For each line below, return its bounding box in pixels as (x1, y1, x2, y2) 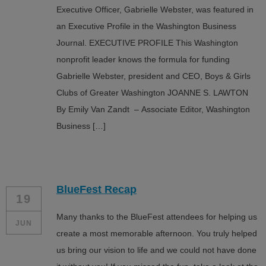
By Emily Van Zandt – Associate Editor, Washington (56, 104, 250, 114)
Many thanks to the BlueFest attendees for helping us (56, 212, 257, 221)
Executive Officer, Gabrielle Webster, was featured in (56, 5, 254, 14)
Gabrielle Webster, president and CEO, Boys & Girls (56, 71, 251, 81)
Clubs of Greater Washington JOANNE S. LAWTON (56, 88, 248, 97)
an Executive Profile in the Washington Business (56, 21, 236, 31)
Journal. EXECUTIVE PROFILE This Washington (56, 38, 238, 47)
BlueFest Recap (56, 183, 137, 195)
